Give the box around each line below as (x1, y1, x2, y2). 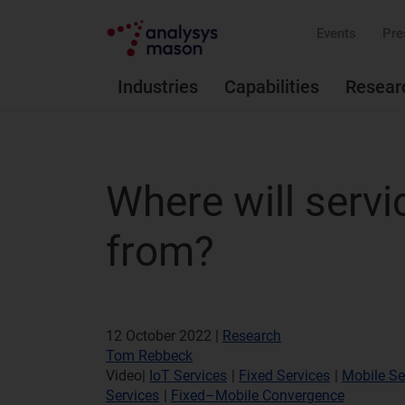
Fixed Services (239, 367, 330, 384)
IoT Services (149, 367, 227, 384)
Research (222, 327, 281, 344)
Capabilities (224, 76, 319, 98)
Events (316, 25, 356, 42)
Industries (118, 76, 198, 98)
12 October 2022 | (106, 327, 222, 344)
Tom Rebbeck (106, 347, 193, 364)
